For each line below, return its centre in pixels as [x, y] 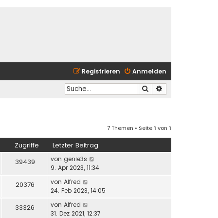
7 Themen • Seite [130, 128]
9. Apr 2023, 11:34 [75, 167]
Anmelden [149, 71]
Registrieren [101, 71]
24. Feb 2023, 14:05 [78, 190]
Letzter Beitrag [75, 145]
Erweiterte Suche [189, 88]
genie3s [75, 159]
